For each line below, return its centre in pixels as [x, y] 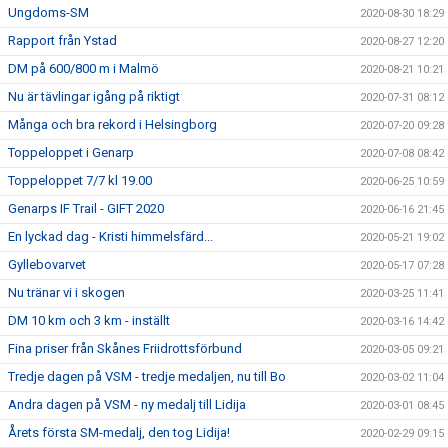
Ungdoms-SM [48, 12]
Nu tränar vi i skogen [66, 292]
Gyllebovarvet [47, 264]
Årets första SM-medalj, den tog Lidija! [119, 432]
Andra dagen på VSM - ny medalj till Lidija [127, 404]
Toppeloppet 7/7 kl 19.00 [80, 180]
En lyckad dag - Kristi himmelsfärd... [110, 236]
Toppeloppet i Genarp [71, 152]
